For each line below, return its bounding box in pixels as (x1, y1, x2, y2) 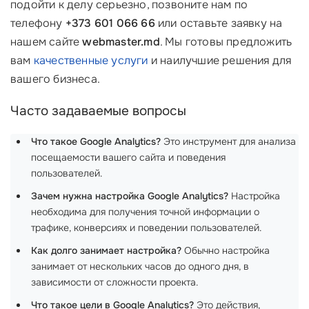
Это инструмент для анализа (161, 135, 296, 148)
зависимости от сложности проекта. (31, 276, 198, 288)
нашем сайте (10, 34, 83, 49)
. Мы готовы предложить (159, 34, 292, 49)
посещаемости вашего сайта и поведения (31, 151, 226, 163)
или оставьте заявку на (154, 16, 283, 30)
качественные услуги (33, 53, 148, 68)
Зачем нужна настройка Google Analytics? (31, 190, 228, 202)
